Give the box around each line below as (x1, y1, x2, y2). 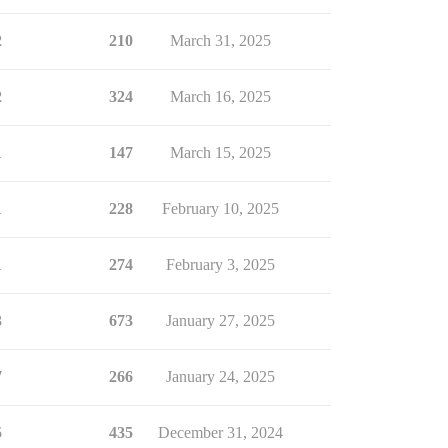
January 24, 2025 (165, 368, 275, 385)
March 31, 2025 (169, 32, 271, 49)
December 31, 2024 (157, 424, 283, 441)
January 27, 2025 (165, 312, 275, 329)
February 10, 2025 (161, 200, 279, 217)
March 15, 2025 (169, 144, 271, 161)
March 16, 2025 (169, 88, 271, 105)
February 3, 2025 (165, 256, 275, 273)
